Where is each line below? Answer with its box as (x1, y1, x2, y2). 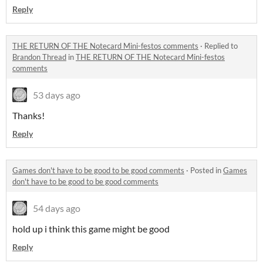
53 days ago (33, 89, 80, 101)
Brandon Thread (12, 52, 66, 62)
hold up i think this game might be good (12, 223, 170, 235)
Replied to (204, 41, 238, 51)
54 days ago (33, 203, 80, 214)
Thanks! (12, 110, 45, 122)
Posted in (190, 166, 223, 176)
